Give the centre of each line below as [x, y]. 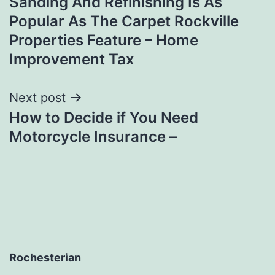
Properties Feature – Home [104, 40]
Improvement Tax [72, 59]
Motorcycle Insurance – [93, 136]
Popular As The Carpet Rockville [124, 21]
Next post [37, 97]
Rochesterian [45, 258]
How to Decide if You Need [104, 117]
